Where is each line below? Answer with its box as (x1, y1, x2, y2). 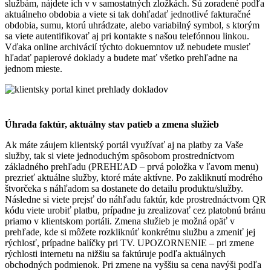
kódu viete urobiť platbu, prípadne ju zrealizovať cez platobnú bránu (5, 205, 266, 216)
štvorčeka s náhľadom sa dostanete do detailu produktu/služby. (5, 183, 243, 194)
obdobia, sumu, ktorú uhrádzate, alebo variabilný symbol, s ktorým (5, 20, 260, 31)
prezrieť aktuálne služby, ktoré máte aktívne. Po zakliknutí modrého (5, 172, 263, 183)
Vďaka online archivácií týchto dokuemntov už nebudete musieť (5, 42, 250, 53)
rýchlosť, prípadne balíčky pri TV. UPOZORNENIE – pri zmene (5, 238, 254, 249)
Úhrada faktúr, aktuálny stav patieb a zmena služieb (5, 119, 219, 130)
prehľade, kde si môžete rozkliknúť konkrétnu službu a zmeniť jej (5, 227, 255, 238)
